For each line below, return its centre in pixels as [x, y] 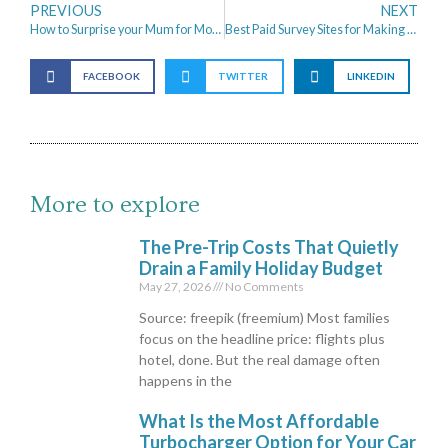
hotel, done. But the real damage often [260, 360]
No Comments [264, 287]
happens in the [186, 381]
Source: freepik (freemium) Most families [265, 318]
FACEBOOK [111, 76]
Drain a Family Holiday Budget [261, 268]
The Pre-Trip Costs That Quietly [269, 247]
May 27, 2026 [176, 287]
